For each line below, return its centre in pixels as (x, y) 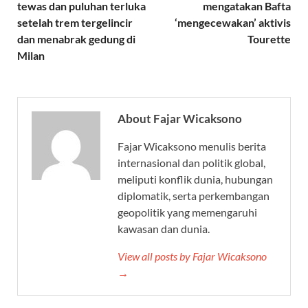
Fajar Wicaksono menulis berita (192, 146)
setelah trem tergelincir (75, 22)
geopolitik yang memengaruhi (187, 212)
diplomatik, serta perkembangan (194, 195)
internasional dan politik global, (191, 162)
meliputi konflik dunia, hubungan (195, 179)
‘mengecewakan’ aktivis (233, 22)
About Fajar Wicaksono (180, 118)
